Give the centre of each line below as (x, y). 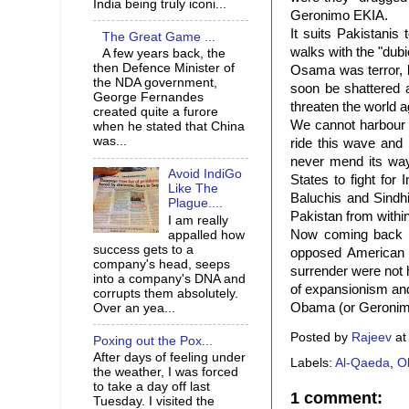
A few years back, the (164, 54)
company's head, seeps (162, 264)
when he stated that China (169, 127)
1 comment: (336, 398)
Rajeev (372, 337)
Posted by (321, 337)
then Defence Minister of (164, 68)
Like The (194, 189)
